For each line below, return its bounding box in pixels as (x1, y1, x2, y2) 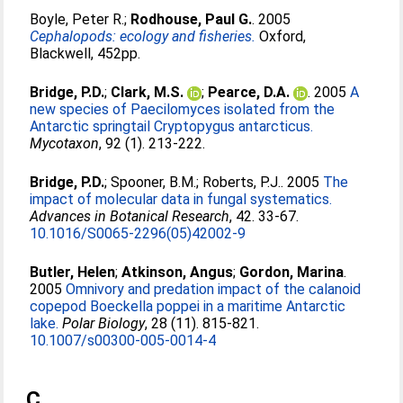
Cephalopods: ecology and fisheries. (30, 28, 256, 45)
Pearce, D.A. (208, 84, 291, 101)
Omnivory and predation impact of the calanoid (66, 281, 362, 298)
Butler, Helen (30, 264, 116, 281)
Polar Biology (62, 315, 146, 332)
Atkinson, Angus (121, 264, 234, 281)
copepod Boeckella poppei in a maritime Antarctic (30, 298, 346, 315)
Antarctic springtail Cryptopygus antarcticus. (30, 118, 314, 135)
